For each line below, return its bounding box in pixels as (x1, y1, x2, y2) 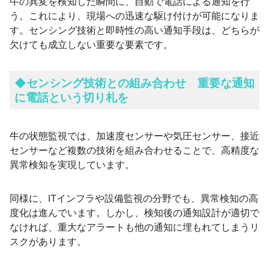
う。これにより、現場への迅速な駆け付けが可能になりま (10, 9, 259, 22)
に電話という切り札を (14, 90, 128, 104)
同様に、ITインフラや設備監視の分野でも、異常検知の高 (10, 192, 258, 204)
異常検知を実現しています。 (10, 158, 134, 171)
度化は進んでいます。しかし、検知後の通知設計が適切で (10, 206, 259, 219)
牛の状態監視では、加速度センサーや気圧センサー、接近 (10, 129, 259, 142)
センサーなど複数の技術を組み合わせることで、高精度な (10, 144, 259, 156)
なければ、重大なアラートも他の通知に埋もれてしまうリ (10, 220, 259, 233)
